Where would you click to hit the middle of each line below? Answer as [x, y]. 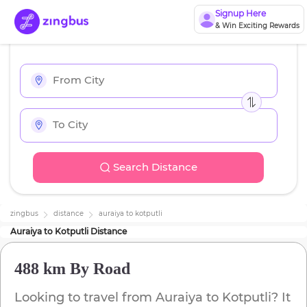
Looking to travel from [85, 298]
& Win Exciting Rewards [257, 26]
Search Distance [155, 167]
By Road [98, 269]
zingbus [24, 214]
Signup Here [240, 13]
